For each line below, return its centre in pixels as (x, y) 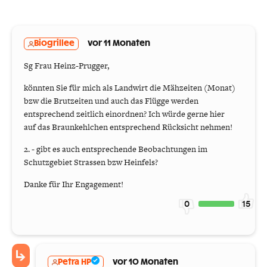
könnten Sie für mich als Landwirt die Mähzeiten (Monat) (130, 88)
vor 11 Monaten (119, 44)
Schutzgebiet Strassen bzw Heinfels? (91, 162)
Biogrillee (54, 44)
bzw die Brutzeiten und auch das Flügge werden (111, 101)
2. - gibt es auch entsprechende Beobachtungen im (116, 149)
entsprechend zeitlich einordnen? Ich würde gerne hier (124, 114)
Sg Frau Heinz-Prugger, (66, 66)
